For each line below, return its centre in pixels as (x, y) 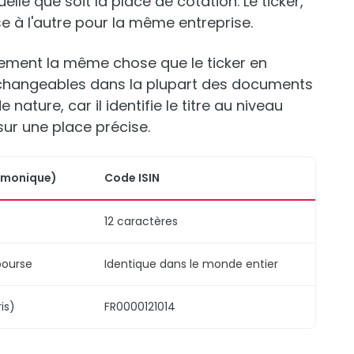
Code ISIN (132, 178)
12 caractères (141, 221)
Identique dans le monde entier (191, 264)
